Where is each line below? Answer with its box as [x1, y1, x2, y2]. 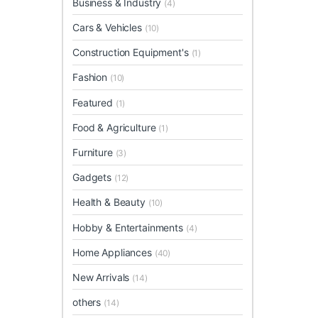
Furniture [72, 146, 116, 158]
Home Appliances [72, 246, 155, 258]
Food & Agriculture [72, 121, 159, 133]
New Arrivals [72, 270, 133, 283]
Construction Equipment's [72, 46, 192, 59]
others [72, 296, 104, 309]
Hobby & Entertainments [72, 221, 186, 234]
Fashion [72, 71, 110, 84]
